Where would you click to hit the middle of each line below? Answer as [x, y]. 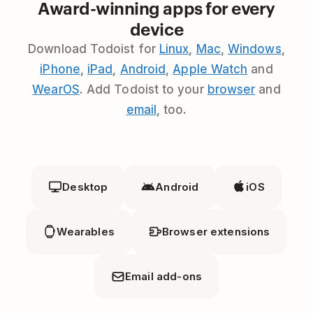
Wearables [86, 232]
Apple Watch [210, 70]
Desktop [85, 187]
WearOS [56, 90]
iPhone [60, 70]
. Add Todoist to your [143, 90]
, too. [172, 110]
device [156, 29]
